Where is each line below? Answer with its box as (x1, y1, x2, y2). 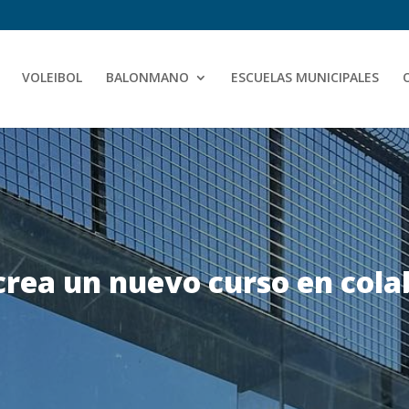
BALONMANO (106, 68, 189, 86)
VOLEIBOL (22, 68, 82, 86)
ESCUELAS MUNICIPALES (231, 68, 379, 86)
